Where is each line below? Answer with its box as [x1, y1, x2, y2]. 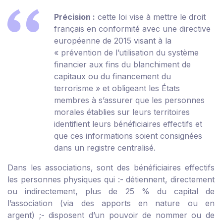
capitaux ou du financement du [54, 71, 171, 82]
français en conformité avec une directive [54, 24, 211, 34]
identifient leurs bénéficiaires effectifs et [54, 119, 202, 129]
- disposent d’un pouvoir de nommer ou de [41, 210, 215, 221]
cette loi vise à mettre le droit [95, 12, 206, 22]
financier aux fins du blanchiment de [54, 59, 191, 70]
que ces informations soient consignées [54, 131, 202, 141]
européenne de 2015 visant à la [54, 36, 171, 46]
